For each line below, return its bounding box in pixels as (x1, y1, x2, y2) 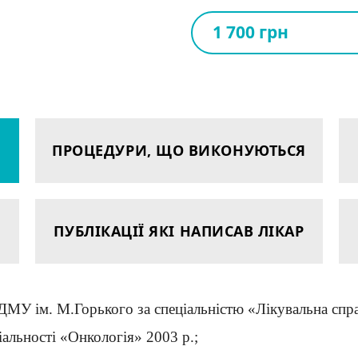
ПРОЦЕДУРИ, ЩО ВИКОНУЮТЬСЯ (52, 140, 306, 160)
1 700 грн (212, 21, 288, 44)
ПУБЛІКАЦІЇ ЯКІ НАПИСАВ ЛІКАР (54, 221, 304, 241)
